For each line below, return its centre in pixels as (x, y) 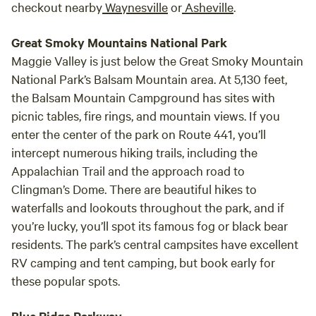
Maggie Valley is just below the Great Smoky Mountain (157, 60)
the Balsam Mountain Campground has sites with (143, 97)
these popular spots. (68, 280)
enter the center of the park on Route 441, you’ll (139, 134)
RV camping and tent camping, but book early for (143, 262)
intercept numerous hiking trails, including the (134, 152)
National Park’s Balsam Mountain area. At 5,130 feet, (149, 79)
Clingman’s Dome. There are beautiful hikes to (134, 189)
